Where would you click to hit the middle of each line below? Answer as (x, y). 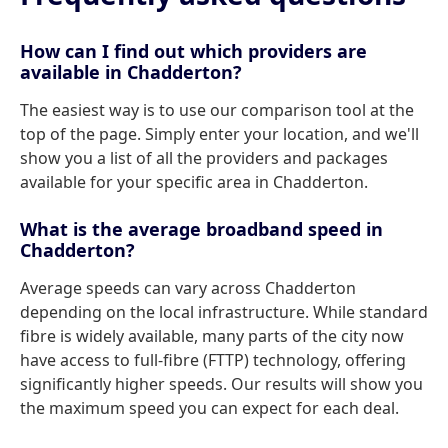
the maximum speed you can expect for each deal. (209, 408)
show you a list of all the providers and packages (204, 158)
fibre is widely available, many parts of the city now (212, 336)
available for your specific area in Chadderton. (194, 182)
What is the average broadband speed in (201, 229)
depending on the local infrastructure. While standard (224, 312)
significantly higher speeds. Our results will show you (221, 384)
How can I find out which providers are (193, 51)
